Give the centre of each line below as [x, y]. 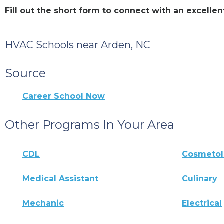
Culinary [200, 178]
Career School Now [64, 96]
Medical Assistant [60, 178]
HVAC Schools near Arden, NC [78, 45]
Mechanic [43, 203]
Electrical [202, 203]
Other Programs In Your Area [90, 124]
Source [25, 73]
